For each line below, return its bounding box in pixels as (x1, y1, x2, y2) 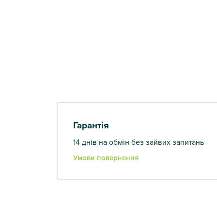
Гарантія (73, 118, 109, 132)
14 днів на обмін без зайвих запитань (73, 136, 204, 147)
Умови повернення (73, 152, 139, 163)
